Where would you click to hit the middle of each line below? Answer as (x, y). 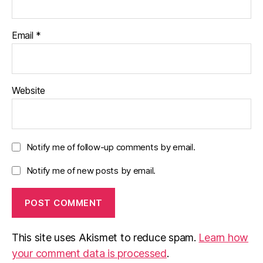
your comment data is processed (89, 254)
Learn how (224, 238)
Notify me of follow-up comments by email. (111, 147)
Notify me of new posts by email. (91, 171)
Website (29, 91)
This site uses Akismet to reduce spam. (105, 238)
